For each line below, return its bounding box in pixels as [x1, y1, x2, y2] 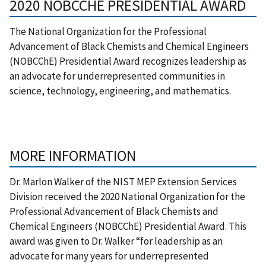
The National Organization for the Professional [9, 24, 207, 38]
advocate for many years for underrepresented [9, 249, 209, 262]
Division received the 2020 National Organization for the [9, 189, 245, 203]
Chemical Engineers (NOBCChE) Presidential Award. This [9, 219, 246, 233]
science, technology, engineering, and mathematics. [9, 84, 231, 97]
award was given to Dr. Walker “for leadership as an [9, 234, 223, 248]
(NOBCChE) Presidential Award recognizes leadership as [9, 54, 246, 68]
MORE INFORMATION [9, 145, 136, 165]
